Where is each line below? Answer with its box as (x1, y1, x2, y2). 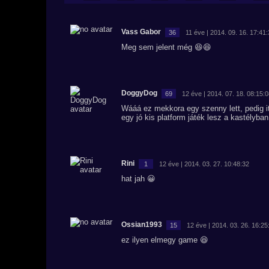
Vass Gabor (121, 28, 161, 36)
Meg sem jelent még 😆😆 (121, 43, 211, 52)
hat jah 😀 (121, 174, 156, 183)
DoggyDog (121, 89, 157, 97)
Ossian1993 (121, 220, 162, 229)
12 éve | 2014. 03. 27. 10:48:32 (159, 160, 249, 168)
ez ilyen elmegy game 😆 (121, 235, 208, 244)
